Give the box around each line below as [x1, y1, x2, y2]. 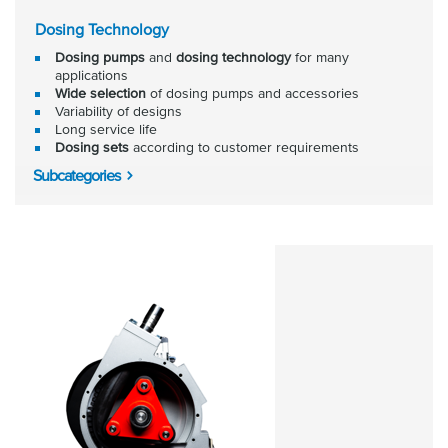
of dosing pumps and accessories [146, 85, 359, 101]
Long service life [55, 121, 157, 137]
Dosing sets [55, 139, 129, 155]
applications [55, 67, 128, 83]
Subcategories [33, 166, 120, 184]
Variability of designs [55, 103, 182, 119]
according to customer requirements [129, 139, 359, 155]
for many [295, 49, 349, 65]
